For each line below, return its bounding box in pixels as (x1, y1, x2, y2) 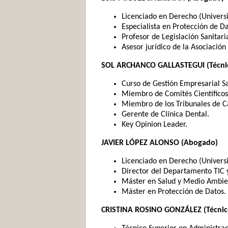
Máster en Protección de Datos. (122, 188, 226, 196)
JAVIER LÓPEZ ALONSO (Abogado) (101, 139, 218, 147)
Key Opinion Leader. (122, 121, 187, 129)
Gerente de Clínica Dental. (122, 110, 209, 119)
